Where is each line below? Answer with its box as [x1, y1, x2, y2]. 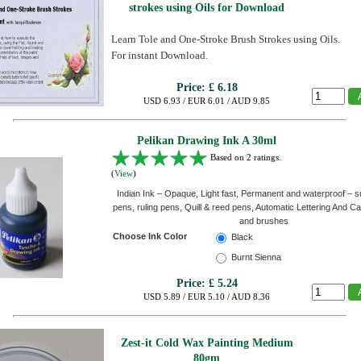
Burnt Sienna [231, 252, 281, 263]
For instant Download [111, 49, 205, 61]
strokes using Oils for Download [129, 2, 284, 14]
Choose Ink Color [113, 231, 187, 241]
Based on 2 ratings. [208, 151, 281, 162]
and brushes [239, 216, 288, 226]
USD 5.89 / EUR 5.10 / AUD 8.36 [143, 292, 270, 301]
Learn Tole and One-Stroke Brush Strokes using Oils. [111, 33, 340, 45]
